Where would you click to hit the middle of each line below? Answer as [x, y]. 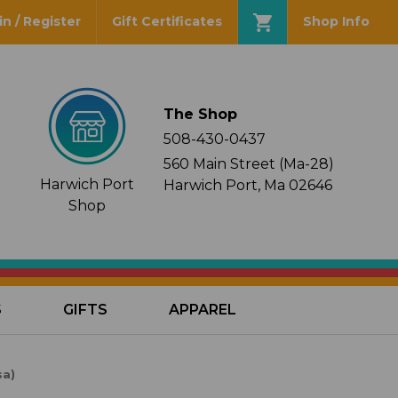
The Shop [201, 114]
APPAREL [202, 310]
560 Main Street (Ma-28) [249, 164]
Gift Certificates [167, 22]
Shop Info [336, 22]
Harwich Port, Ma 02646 [248, 185]
